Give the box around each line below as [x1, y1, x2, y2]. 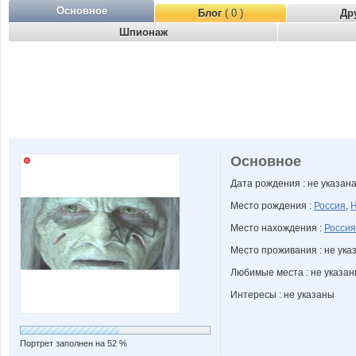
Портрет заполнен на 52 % [20, 339, 127, 348]
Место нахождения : [230, 222, 324, 234]
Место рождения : [230, 200, 314, 211]
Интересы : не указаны [230, 289, 335, 300]
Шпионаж [118, 26, 168, 38]
